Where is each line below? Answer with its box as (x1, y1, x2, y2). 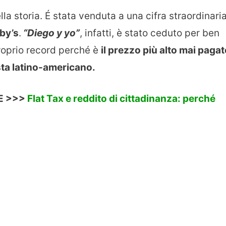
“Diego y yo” (21, 27, 80, 39)
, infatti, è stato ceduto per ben (80, 27, 219, 39)
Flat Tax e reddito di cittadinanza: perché (27, 93, 215, 105)
